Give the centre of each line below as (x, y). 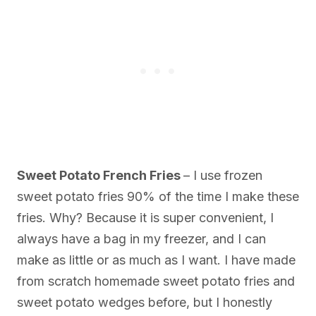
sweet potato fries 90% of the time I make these (158, 197)
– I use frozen (223, 176)
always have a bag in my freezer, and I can (141, 239)
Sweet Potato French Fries (100, 176)
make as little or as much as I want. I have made (156, 260)
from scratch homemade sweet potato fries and (156, 281)
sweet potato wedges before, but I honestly (145, 303)
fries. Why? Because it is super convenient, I (145, 218)
